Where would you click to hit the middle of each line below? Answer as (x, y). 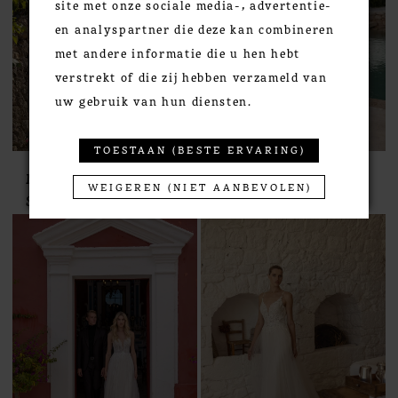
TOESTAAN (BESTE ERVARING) (200, 150)
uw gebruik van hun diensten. (153, 101)
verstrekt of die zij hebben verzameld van (191, 77)
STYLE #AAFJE (80, 200)
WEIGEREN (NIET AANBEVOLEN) (200, 186)
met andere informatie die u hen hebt (178, 53)
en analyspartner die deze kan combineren (195, 29)
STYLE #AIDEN (270, 200)
